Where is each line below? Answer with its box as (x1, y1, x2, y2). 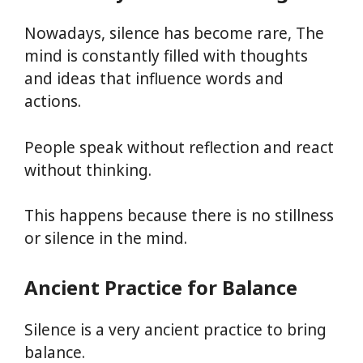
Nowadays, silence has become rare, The (24, 23, 324, 44)
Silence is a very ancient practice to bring (24, 318, 327, 340)
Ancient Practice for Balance (24, 273, 297, 301)
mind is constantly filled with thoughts (24, 45, 308, 66)
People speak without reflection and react (24, 136, 334, 158)
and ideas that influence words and (24, 68, 284, 89)
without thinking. (24, 159, 152, 181)
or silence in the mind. (24, 228, 187, 249)
